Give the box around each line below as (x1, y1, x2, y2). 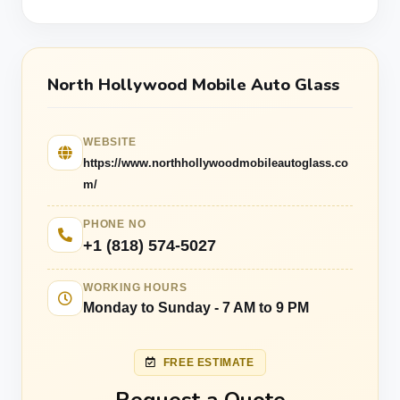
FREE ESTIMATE (162, 356, 254, 369)
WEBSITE (83, 137, 137, 147)
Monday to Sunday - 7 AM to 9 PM (83, 300, 309, 315)
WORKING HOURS (83, 282, 187, 293)
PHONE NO (83, 219, 146, 229)
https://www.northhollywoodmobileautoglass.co (83, 156, 348, 170)
